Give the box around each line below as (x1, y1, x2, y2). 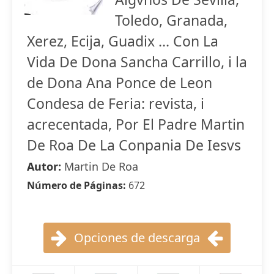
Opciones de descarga (74, 229, 200, 246)
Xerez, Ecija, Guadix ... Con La (27, 31, 218, 51)
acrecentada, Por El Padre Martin (27, 114, 245, 134)
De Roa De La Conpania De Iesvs (27, 135, 241, 155)
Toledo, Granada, (115, 10, 228, 30)
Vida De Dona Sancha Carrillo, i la (27, 52, 247, 72)
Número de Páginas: (27, 179, 128, 192)
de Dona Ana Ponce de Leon (27, 73, 212, 92)
